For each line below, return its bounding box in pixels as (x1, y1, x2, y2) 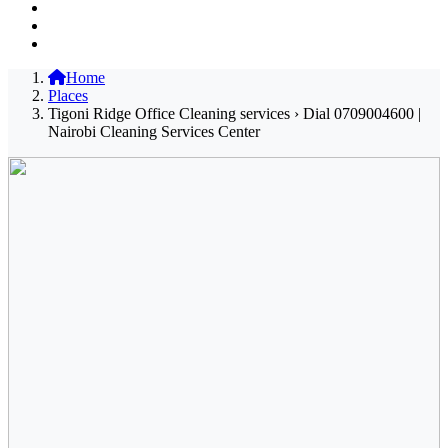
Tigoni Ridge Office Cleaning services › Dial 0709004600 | (48, 104, 421, 122)
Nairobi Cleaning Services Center (48, 122, 260, 140)
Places (48, 86, 88, 104)
